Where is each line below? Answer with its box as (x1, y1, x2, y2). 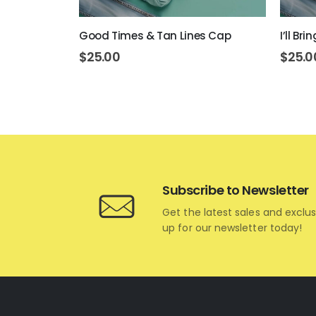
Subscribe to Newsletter (162, 181, 309, 199)
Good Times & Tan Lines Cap (79, 28, 231, 43)
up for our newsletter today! (162, 220, 303, 235)
